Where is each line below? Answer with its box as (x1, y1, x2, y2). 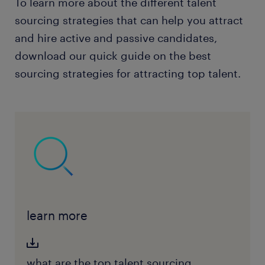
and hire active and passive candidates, (15, 31, 217, 45)
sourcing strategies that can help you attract (15, 14, 243, 27)
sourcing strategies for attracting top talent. (15, 67, 241, 80)
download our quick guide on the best (15, 49, 211, 63)
